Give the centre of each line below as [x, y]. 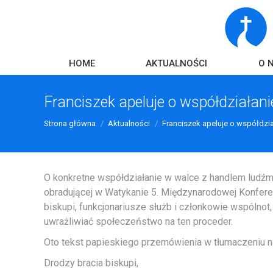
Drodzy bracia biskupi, [91, 263]
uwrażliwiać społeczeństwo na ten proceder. [138, 222]
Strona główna [70, 123]
